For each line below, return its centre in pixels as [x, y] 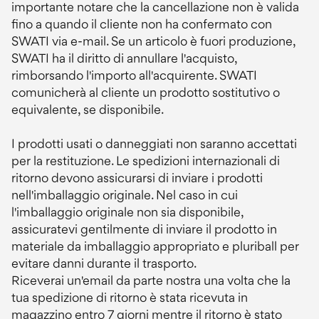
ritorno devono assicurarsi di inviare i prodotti [137, 178]
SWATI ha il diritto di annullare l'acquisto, [124, 58]
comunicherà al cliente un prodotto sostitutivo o [146, 92]
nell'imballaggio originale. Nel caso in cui [125, 195]
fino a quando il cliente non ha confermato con [142, 24]
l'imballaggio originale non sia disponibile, [127, 212]
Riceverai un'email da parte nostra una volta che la [151, 280]
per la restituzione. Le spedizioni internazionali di [146, 161]
